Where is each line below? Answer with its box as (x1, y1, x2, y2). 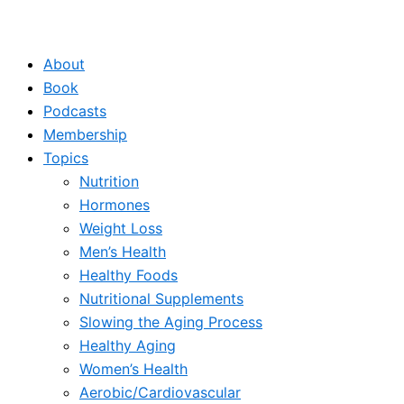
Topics (43, 149, 88, 167)
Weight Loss (79, 219, 162, 237)
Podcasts (43, 102, 106, 120)
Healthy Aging (79, 336, 176, 354)
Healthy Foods (79, 266, 178, 284)
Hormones (79, 196, 150, 214)
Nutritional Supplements (79, 289, 243, 308)
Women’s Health (79, 360, 188, 378)
